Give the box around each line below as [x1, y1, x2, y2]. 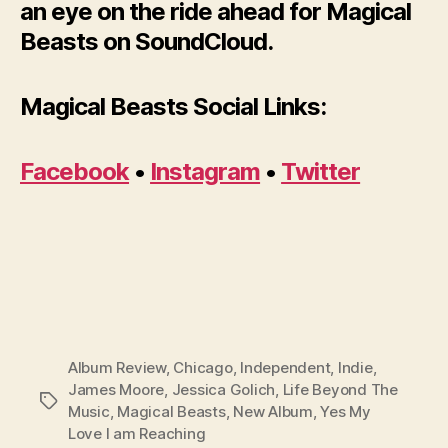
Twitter [281, 156, 361, 186]
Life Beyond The [282, 379, 398, 399]
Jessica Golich [171, 379, 276, 399]
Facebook [20, 156, 130, 186]
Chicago [173, 357, 233, 377]
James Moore [68, 379, 165, 399]
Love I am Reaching [68, 423, 206, 443]
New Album [233, 401, 313, 421]
